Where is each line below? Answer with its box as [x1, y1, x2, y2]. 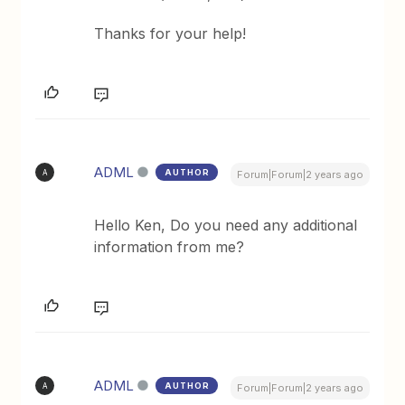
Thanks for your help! [94, 24, 251, 43]
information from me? [94, 238, 245, 257]
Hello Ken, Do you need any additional [94, 216, 358, 235]
